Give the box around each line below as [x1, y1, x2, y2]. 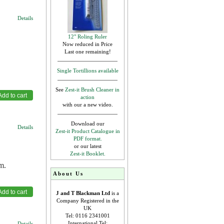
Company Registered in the [56, 197, 119, 203]
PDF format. [73, 135, 102, 141]
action [80, 94, 94, 100]
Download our [70, 120, 104, 126]
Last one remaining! [64, 48, 111, 54]
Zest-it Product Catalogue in [55, 128, 120, 134]
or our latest [73, 143, 101, 149]
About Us [53, 170, 83, 176]
